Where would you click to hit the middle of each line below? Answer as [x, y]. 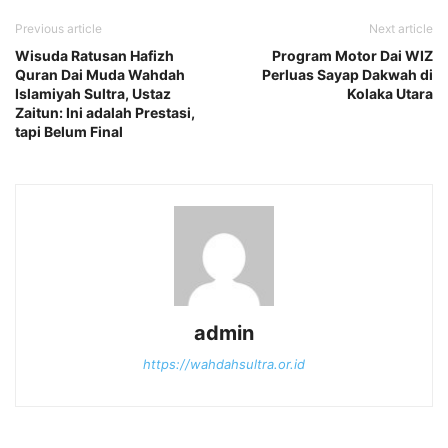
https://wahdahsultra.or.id [224, 363]
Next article [401, 28]
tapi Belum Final [69, 131]
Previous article [58, 28]
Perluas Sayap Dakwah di [347, 74]
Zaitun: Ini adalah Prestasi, [105, 112]
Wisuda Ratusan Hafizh [94, 55]
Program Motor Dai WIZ [352, 55]
